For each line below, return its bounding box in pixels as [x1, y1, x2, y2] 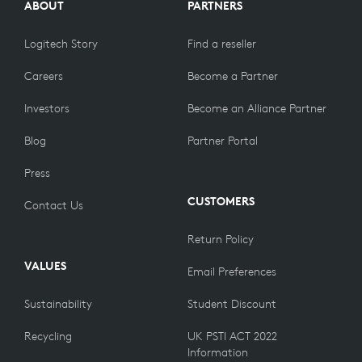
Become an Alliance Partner [187, 100, 326, 116]
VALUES [24, 258, 66, 273]
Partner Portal [187, 133, 258, 148]
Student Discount [187, 296, 276, 311]
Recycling [24, 328, 72, 343]
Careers [24, 68, 63, 83]
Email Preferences [187, 263, 276, 279]
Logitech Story [24, 36, 98, 51]
